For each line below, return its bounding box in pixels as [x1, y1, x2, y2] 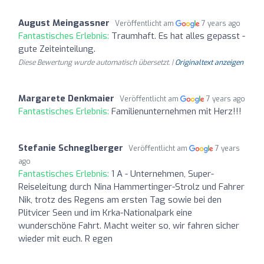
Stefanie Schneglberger [18, 141, 123, 154]
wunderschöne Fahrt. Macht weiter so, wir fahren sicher [18, 219, 239, 232]
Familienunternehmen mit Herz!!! [111, 105, 242, 117]
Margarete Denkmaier [18, 92, 114, 104]
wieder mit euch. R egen [18, 232, 113, 245]
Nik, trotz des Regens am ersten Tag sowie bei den [18, 193, 222, 206]
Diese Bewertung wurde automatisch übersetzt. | [18, 57, 175, 67]
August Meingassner [18, 16, 110, 29]
